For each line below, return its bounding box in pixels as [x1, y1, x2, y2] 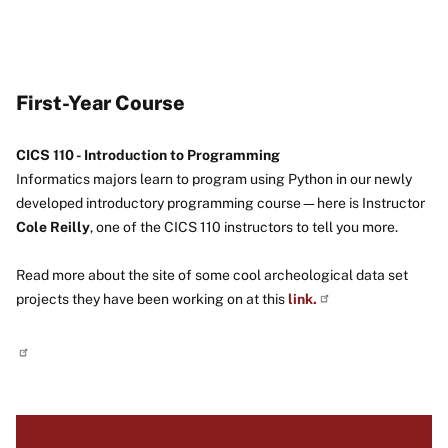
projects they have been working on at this [16, 290, 288, 307]
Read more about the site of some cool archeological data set [16, 266, 408, 283]
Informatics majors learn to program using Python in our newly [16, 170, 412, 187]
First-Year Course [16, 90, 185, 115]
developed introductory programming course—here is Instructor [16, 194, 425, 211]
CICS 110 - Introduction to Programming [16, 146, 283, 163]
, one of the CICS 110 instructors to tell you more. [90, 218, 398, 235]
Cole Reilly [16, 218, 90, 235]
